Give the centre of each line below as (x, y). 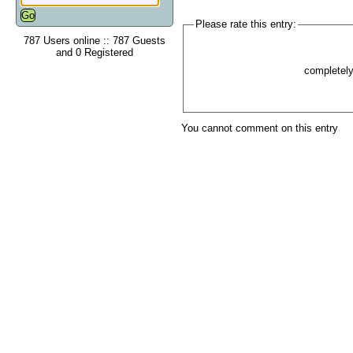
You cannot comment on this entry (260, 128)
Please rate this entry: (245, 24)
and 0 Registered (95, 52)
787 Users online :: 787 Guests (95, 40)
